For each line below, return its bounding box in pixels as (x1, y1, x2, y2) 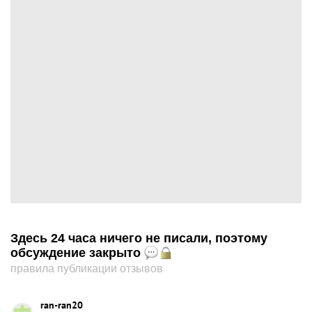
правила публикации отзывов (10, 263, 163, 274)
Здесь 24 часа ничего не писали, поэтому (10, 231, 267, 245)
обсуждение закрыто (10, 246, 144, 260)
